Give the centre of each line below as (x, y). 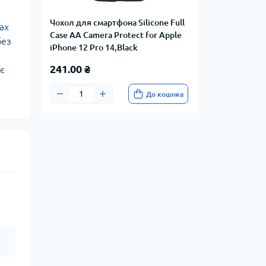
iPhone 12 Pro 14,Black (94, 47)
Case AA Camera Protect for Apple (116, 35)
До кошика (165, 94)
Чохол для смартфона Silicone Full (117, 23)
